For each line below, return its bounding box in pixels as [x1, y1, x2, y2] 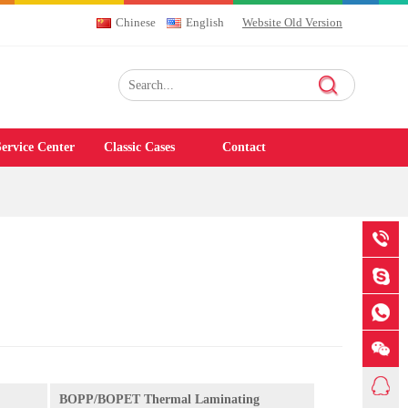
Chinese [116, 15, 156, 29]
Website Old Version [242, 15, 342, 29]
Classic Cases [103, 140, 175, 154]
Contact [221, 140, 266, 154]
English [186, 15, 224, 29]
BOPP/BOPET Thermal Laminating [59, 393, 260, 406]
